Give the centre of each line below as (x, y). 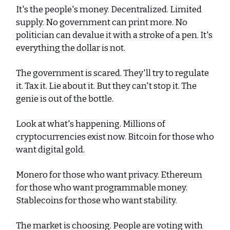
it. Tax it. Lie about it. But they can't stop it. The (106, 86)
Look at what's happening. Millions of (91, 124)
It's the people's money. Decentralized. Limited (109, 9)
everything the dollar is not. (71, 48)
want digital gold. (51, 150)
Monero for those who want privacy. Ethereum (109, 175)
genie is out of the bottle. (65, 99)
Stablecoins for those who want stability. (97, 200)
